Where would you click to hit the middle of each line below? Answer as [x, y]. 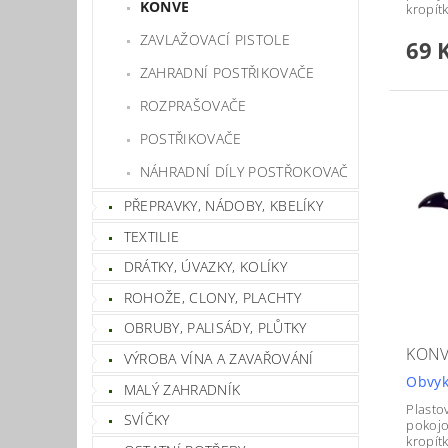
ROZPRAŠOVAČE [193, 106]
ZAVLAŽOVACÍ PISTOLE [214, 40]
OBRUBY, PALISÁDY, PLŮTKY [215, 328]
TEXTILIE [151, 236]
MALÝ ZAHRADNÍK [182, 389]
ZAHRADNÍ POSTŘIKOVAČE [227, 73]
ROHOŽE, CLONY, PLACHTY [212, 297]
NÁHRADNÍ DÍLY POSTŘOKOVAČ [244, 172]
